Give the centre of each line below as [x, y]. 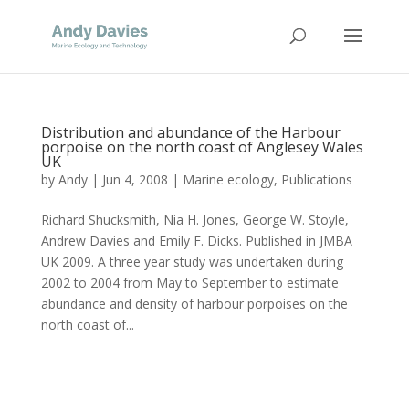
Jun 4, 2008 [135, 179]
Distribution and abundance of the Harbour [190, 132]
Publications [316, 179]
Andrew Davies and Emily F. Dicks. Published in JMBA [196, 241]
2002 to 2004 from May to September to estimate [189, 283]
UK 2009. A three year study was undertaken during [192, 262]
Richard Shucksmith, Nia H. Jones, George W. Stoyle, [194, 220]
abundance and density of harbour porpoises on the [194, 304]
